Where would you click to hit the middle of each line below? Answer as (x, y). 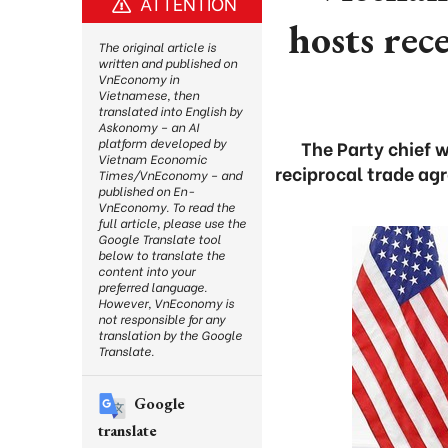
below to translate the (161, 254)
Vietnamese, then (148, 94)
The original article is (157, 46)
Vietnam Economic (152, 158)
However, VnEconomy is (166, 302)
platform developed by (162, 142)
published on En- (146, 190)
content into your (146, 270)
